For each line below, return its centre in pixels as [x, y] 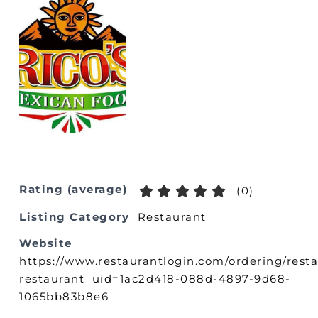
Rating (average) [73, 190]
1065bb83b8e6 [64, 296]
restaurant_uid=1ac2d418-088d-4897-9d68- [155, 278]
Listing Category [74, 216]
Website [46, 243]
